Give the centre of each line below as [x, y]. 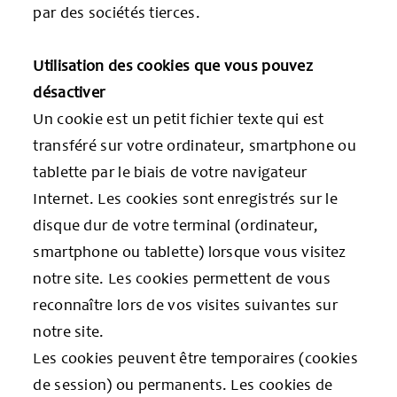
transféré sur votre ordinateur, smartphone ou [195, 145]
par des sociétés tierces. [117, 12]
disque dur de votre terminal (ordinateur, [176, 225]
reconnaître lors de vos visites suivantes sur [185, 304]
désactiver [69, 92]
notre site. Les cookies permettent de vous [182, 278]
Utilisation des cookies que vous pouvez [173, 65]
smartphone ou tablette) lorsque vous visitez [190, 251]
